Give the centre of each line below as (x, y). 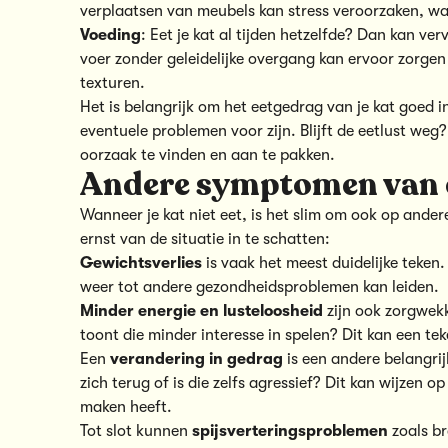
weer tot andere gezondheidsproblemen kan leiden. (259, 286)
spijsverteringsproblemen (290, 430)
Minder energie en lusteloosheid (201, 310)
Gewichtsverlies (141, 262)
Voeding (110, 34)
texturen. (112, 82)
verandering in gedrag (196, 358)
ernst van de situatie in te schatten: (205, 238)
